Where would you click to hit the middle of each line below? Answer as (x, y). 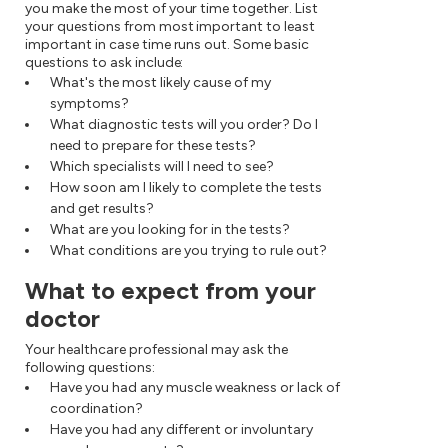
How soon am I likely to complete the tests (186, 187)
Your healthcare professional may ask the (157, 349)
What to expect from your (170, 290)
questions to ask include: (104, 62)
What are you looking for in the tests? (170, 229)
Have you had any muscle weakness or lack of (195, 387)
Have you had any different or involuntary (181, 429)
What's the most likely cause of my (160, 82)
